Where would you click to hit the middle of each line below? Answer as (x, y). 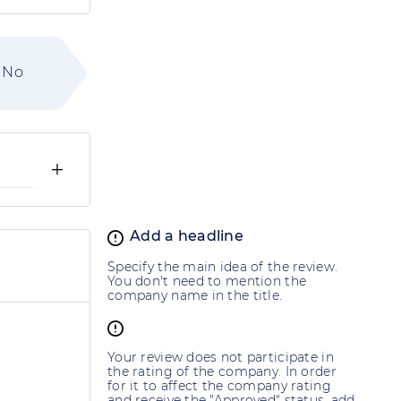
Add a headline (187, 236)
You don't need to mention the (207, 282)
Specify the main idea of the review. (223, 267)
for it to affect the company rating (219, 386)
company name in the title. (195, 296)
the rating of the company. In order (222, 372)
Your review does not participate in (221, 358)
